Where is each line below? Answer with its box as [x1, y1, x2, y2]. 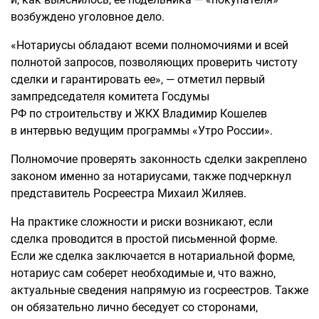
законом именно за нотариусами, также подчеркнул [11, 169, 291, 183]
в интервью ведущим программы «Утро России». [11, 124, 273, 137]
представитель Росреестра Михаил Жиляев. [11, 187, 246, 200]
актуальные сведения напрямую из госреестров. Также [11, 283, 308, 297]
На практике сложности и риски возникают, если [11, 215, 273, 229]
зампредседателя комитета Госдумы [11, 90, 209, 103]
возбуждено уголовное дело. [11, 10, 164, 23]
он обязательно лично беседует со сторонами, [11, 300, 258, 314]
